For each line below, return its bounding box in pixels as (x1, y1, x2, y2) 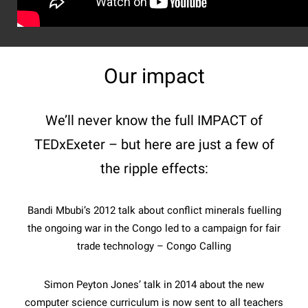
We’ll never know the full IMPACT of (45, 112, 263, 129)
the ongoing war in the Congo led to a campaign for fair (27, 222, 280, 235)
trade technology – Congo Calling (77, 240, 231, 253)
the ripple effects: (100, 160, 208, 177)
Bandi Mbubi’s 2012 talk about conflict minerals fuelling (27, 204, 281, 217)
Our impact (103, 64, 205, 89)
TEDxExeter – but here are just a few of (34, 136, 274, 153)
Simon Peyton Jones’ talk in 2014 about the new (44, 278, 264, 291)
